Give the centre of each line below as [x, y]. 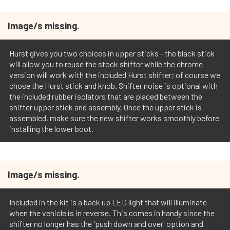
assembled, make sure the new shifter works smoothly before [114, 118]
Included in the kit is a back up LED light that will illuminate [108, 202]
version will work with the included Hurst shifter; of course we [115, 75]
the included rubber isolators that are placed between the [106, 97]
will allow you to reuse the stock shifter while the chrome [106, 64]
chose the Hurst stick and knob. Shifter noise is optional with [113, 86]
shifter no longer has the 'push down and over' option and [106, 224]
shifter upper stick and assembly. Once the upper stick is [106, 107]
